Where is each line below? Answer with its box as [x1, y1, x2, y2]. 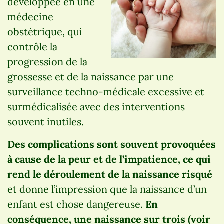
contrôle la [7, 40, 57, 53]
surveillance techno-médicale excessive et [7, 85, 204, 98]
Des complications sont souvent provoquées [7, 138, 216, 151]
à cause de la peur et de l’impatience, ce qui [7, 153, 211, 166]
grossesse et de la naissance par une [7, 70, 174, 83]
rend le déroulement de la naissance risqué [7, 168, 212, 181]
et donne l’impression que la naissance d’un [7, 183, 207, 196]
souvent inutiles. [7, 115, 84, 128]
